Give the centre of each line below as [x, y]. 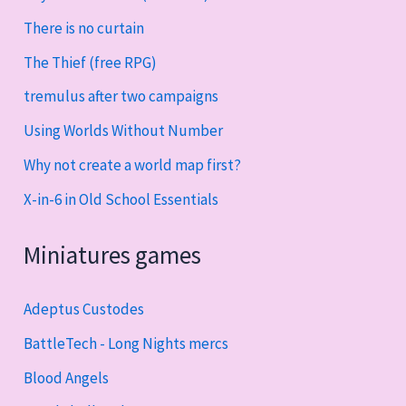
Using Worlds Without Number [124, 131]
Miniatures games [113, 254]
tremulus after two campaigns [121, 97]
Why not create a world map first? [133, 164]
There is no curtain [84, 28]
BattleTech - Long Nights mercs [126, 343]
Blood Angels [67, 377]
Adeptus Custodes [84, 309]
